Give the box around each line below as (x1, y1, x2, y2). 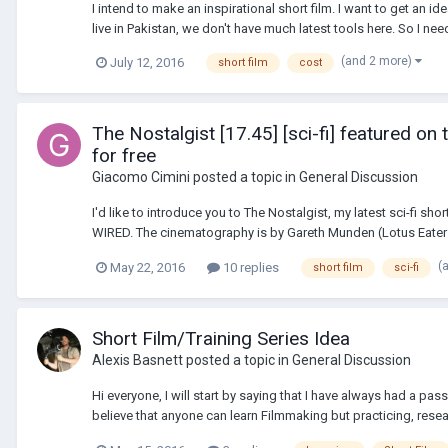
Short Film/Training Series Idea (92, 327, 350, 351)
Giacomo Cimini (92, 169, 190, 186)
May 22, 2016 (110, 260, 185, 276)
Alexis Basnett (92, 352, 183, 369)
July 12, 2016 (110, 55, 184, 71)
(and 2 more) (341, 54, 415, 69)
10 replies (220, 260, 279, 276)
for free (92, 144, 156, 168)
